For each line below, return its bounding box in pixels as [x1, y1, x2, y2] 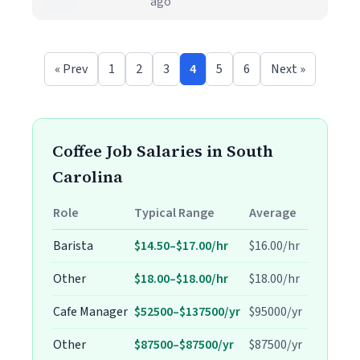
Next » [271, 60, 305, 78]
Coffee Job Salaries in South [52, 140, 273, 162]
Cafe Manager [53, 303, 128, 321]
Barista [53, 237, 93, 255]
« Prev [55, 60, 88, 78]
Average [249, 204, 297, 222]
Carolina [52, 166, 123, 188]
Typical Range [134, 204, 215, 222]
